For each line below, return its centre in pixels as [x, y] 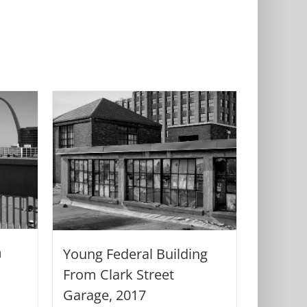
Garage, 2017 [105, 295]
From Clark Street [119, 274]
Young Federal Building [135, 254]
